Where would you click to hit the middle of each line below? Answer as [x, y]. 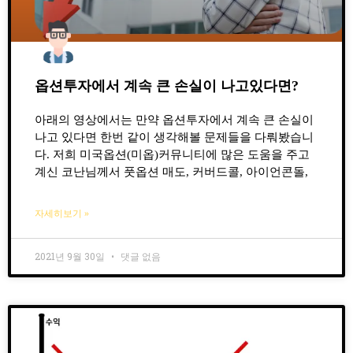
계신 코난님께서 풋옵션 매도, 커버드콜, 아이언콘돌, [171, 171]
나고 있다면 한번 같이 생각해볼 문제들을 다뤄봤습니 [174, 137]
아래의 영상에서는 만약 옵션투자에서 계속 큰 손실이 [174, 119]
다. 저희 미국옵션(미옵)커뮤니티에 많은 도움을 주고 [172, 154]
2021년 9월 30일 [71, 256]
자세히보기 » [62, 213]
